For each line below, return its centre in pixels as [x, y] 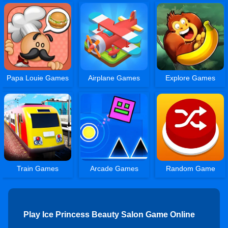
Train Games [38, 168]
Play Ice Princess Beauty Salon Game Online [109, 215]
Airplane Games [114, 78]
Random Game [190, 168]
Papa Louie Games [38, 78]
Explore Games [191, 78]
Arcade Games [114, 168]
